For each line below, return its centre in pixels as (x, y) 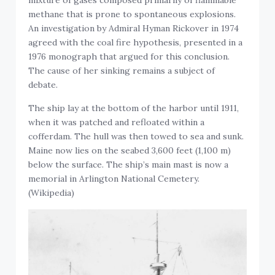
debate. (43, 85)
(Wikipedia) (52, 193)
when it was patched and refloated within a (117, 122)
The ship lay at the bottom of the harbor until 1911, (134, 108)
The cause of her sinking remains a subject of (122, 71)
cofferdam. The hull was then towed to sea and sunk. (136, 137)
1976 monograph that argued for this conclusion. (129, 57)
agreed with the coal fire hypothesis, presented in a (136, 43)
